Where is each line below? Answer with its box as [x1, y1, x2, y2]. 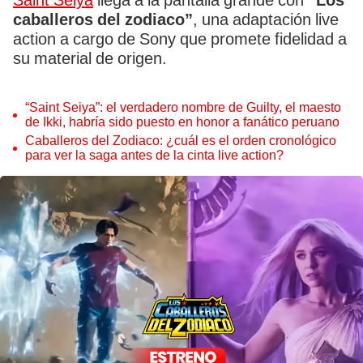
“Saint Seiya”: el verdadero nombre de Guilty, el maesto [25, 100, 299, 115]
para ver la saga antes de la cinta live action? [25, 147, 284, 163]
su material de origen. [13, 49, 167, 68]
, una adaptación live [193, 10, 339, 29]
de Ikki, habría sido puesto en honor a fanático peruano [25, 114, 340, 130]
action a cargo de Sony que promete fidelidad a [13, 29, 347, 49]
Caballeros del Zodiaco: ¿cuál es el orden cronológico [25, 133, 336, 148]
